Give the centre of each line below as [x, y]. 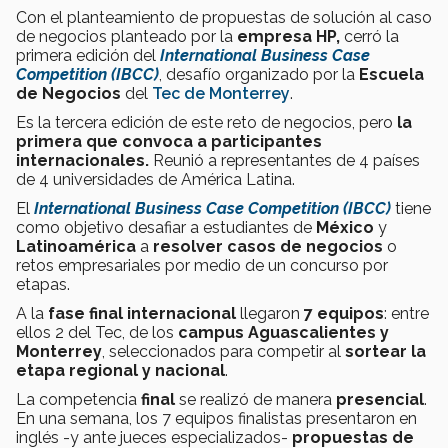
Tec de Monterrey [221, 93]
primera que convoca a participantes [169, 141]
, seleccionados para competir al [223, 351]
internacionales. [84, 160]
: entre [406, 313]
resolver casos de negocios [268, 246]
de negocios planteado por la [126, 36]
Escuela [391, 74]
